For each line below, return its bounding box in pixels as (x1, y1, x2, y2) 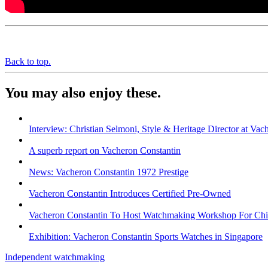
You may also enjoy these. (5, 84, 161, 100)
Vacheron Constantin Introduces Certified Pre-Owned (29, 188, 231, 199)
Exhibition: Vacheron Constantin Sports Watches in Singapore (29, 231, 263, 242)
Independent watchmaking (5, 251, 105, 262)
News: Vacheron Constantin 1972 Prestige (29, 166, 188, 177)
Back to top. (5, 56, 51, 66)
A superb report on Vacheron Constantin (29, 145, 181, 156)
